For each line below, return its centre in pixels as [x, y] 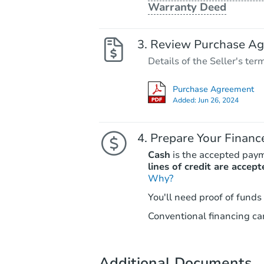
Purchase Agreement [213, 89]
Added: [185, 100]
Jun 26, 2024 [218, 100]
